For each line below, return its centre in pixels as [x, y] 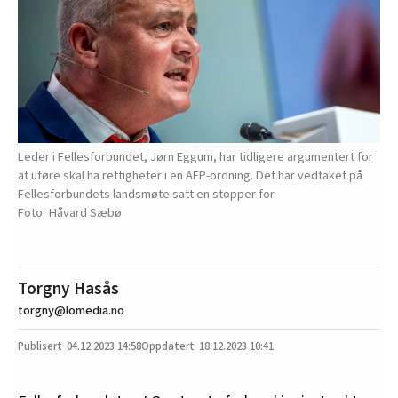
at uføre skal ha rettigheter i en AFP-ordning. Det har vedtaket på [190, 176]
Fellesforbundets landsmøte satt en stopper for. [147, 195]
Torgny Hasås [68, 289]
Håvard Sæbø [85, 213]
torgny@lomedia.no [71, 311]
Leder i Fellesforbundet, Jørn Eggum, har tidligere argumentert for [195, 157]
